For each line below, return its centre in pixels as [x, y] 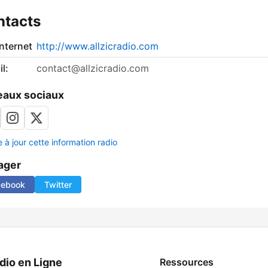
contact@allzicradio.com [93, 68]
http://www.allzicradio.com [98, 46]
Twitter [58, 185]
